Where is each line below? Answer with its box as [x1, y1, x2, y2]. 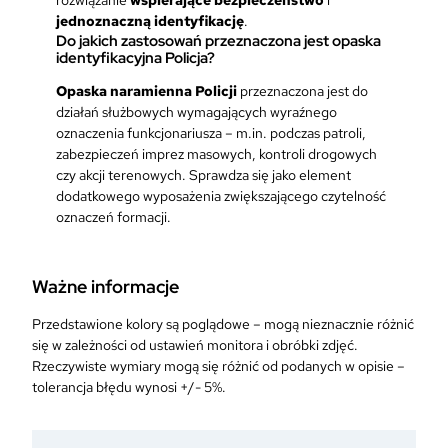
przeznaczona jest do [237, 81, 368, 100]
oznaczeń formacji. [56, 207, 171, 226]
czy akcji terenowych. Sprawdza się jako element [56, 165, 351, 184]
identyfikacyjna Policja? [56, 48, 215, 68]
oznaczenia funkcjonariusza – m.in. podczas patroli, [56, 123, 366, 142]
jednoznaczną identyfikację [56, 12, 244, 31]
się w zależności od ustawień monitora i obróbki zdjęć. [32, 336, 358, 355]
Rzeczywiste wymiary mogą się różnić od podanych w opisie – [32, 357, 405, 376]
